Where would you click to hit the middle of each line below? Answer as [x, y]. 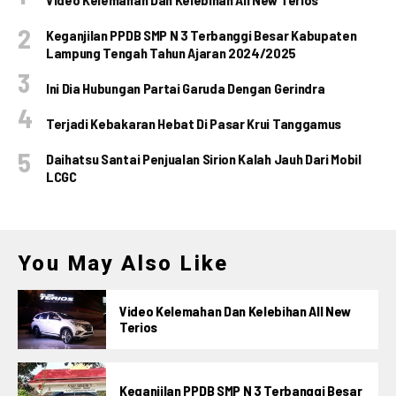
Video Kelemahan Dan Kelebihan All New [236, 311]
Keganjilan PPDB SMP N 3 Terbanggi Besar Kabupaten [202, 34]
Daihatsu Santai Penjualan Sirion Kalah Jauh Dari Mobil [204, 158]
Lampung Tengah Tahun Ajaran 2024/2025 [171, 52]
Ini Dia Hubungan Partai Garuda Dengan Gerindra [186, 88]
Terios [139, 327]
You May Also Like [123, 263]
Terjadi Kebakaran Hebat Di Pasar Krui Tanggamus [194, 123]
